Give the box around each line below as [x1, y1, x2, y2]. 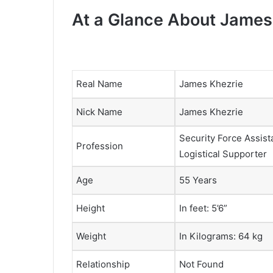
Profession [76, 140, 123, 152]
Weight [76, 230, 106, 243]
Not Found [179, 258, 224, 271]
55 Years [179, 174, 217, 186]
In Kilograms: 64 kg [179, 230, 263, 243]
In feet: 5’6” [179, 202, 227, 214]
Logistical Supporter [179, 148, 267, 160]
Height [76, 202, 105, 214]
